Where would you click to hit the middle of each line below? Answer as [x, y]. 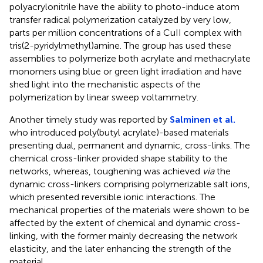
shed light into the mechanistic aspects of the [105, 84]
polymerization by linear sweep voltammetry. [104, 97]
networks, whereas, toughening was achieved [106, 171]
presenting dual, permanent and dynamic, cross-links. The [130, 145]
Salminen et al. [203, 119]
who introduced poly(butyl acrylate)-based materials [119, 132]
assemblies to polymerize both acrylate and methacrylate [130, 58]
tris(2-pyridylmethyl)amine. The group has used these [120, 45]
